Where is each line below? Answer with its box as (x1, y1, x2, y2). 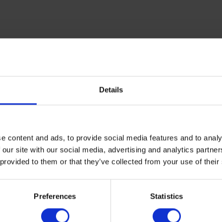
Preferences (34, 192, 76, 201)
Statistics (150, 192, 183, 201)
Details (99, 85, 123, 94)
